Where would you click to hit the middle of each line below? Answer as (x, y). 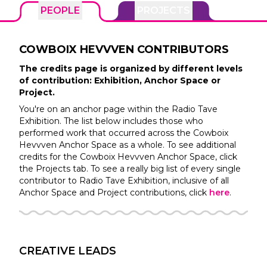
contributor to (48, 181)
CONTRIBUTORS (183, 50)
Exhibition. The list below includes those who (111, 121)
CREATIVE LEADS (68, 251)
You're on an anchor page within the (94, 109)
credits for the (48, 157)
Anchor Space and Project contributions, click (113, 193)
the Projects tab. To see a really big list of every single (130, 169)
